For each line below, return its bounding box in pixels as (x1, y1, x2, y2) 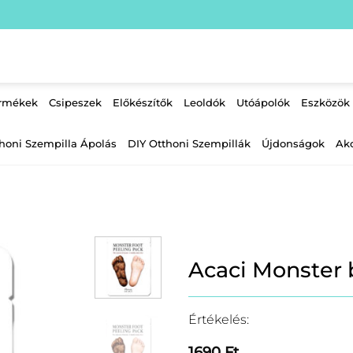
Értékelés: (188, 311, 249, 327)
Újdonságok (261, 138, 325, 150)
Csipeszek (49, 97, 102, 109)
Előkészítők (113, 97, 173, 109)
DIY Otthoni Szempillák (127, 138, 251, 150)
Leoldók (184, 97, 225, 109)
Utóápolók (236, 97, 290, 109)
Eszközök (301, 97, 350, 109)
